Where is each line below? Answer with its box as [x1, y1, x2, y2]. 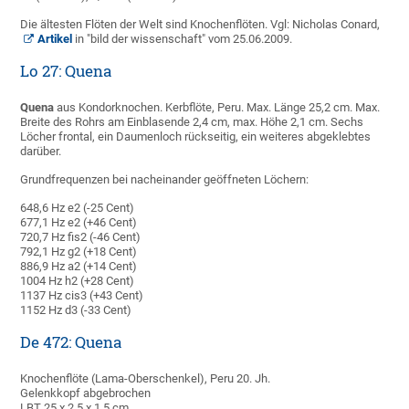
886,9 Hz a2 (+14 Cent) [20, 259, 138, 274]
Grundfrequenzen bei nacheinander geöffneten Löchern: [20, 173, 309, 187]
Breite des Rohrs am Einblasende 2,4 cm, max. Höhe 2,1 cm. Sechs [20, 115, 364, 130]
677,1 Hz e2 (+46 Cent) [20, 215, 138, 230]
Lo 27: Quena [20, 61, 112, 81]
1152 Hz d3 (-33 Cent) [20, 303, 132, 318]
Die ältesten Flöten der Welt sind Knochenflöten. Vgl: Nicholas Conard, [20, 17, 381, 32]
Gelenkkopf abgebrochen [20, 386, 152, 401]
